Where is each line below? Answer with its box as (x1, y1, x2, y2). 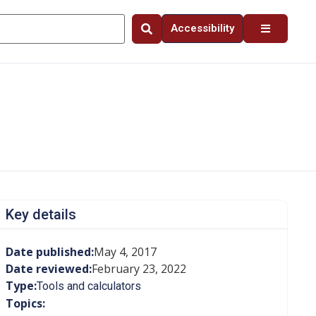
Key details (5, 206, 76, 223)
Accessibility (171, 22, 234, 35)
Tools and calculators (36, 279, 141, 293)
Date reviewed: (5, 261, 92, 276)
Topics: (5, 296, 45, 311)
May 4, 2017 (93, 244, 157, 260)
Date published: (5, 244, 94, 260)
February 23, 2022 (91, 261, 186, 276)
